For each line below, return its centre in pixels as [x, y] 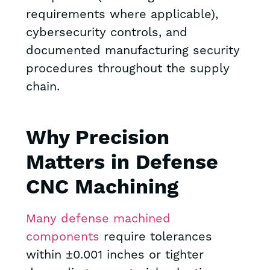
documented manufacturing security [133, 51]
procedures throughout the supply [127, 69]
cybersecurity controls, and [106, 33]
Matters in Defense [122, 163]
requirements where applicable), [122, 15]
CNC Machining [102, 188]
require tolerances [155, 237]
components [62, 237]
